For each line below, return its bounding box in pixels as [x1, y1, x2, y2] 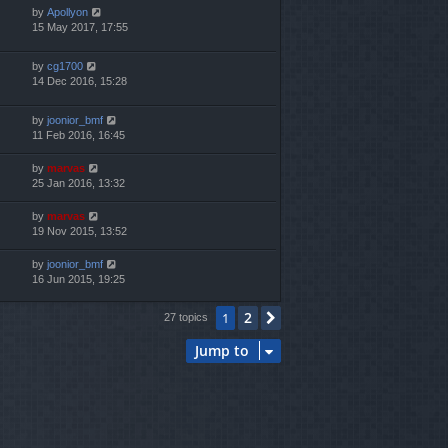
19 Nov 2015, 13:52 [32, 225, 127, 238]
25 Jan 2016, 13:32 [32, 177, 125, 190]
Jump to [195, 341, 249, 361]
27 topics [164, 310, 211, 323]
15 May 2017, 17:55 [32, 20, 128, 33]
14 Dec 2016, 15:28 [32, 74, 127, 87]
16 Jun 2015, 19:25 [32, 273, 125, 286]
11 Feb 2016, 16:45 [32, 129, 125, 142]
